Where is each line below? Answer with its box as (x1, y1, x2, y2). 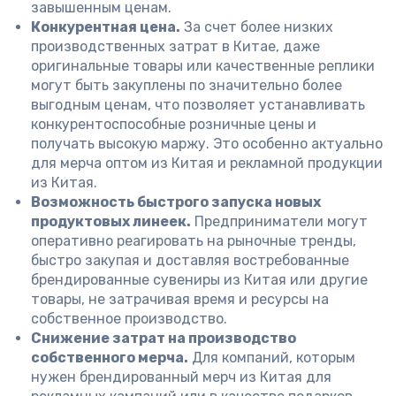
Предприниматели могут (191, 213, 368, 230)
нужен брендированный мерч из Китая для (31, 369, 331, 385)
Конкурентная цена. (31, 19, 180, 35)
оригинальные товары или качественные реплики (31, 57, 375, 74)
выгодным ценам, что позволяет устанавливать (31, 96, 365, 113)
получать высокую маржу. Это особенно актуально (31, 135, 383, 152)
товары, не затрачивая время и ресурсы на (31, 291, 329, 308)
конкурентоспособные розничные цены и (31, 116, 316, 133)
